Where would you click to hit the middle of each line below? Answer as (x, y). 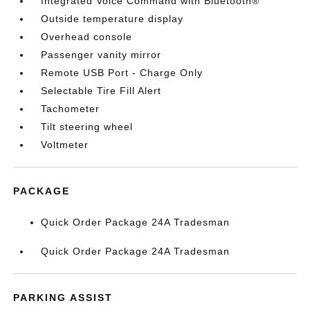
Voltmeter (65, 145)
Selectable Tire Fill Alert (101, 91)
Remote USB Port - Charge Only (122, 73)
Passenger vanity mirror (101, 55)
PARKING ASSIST (63, 298)
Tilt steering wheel (87, 127)
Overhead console (87, 37)
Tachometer (71, 109)
